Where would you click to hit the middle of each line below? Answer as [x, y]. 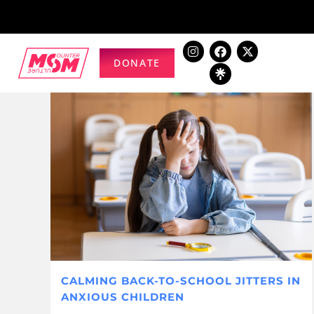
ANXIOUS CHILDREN [123, 296]
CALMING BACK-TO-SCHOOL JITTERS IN [181, 280]
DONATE [137, 63]
